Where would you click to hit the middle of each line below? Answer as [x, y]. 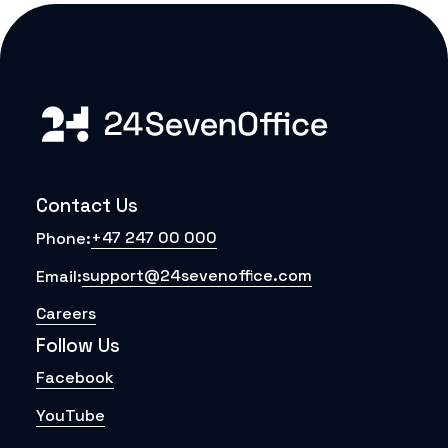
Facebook [75, 377]
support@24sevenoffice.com [197, 275]
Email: [59, 276]
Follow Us [78, 345]
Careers [66, 313]
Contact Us [87, 205]
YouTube [70, 415]
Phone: [63, 238]
